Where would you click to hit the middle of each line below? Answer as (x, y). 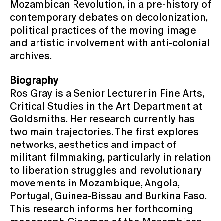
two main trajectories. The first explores (104, 131)
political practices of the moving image (103, 30)
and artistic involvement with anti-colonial (110, 43)
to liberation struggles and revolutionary (106, 170)
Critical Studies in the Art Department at (106, 106)
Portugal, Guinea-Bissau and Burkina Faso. (108, 196)
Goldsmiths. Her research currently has (102, 119)
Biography (34, 80)
